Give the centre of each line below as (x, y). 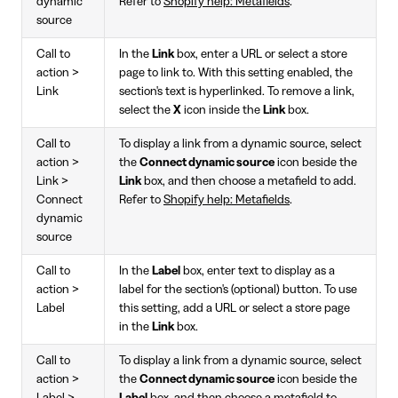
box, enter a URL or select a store (261, 55)
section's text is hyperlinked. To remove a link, (237, 92)
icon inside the (222, 111)
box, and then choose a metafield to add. (249, 182)
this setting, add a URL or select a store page (235, 309)
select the (146, 111)
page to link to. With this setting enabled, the (236, 73)
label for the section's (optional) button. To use (238, 290)
